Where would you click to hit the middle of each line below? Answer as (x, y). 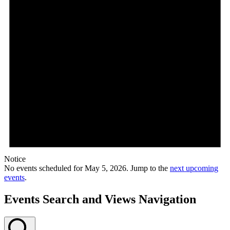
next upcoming (194, 168)
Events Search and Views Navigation (100, 199)
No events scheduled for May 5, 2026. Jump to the (87, 168)
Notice (15, 159)
